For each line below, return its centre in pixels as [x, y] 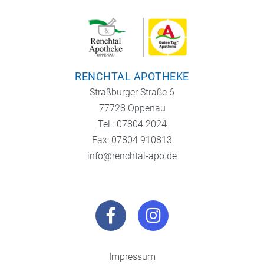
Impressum [132, 257]
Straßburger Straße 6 [132, 93]
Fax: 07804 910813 [132, 140]
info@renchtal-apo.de [132, 156]
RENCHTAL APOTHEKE [132, 77]
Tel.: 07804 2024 [132, 124]
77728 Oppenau [132, 108]
